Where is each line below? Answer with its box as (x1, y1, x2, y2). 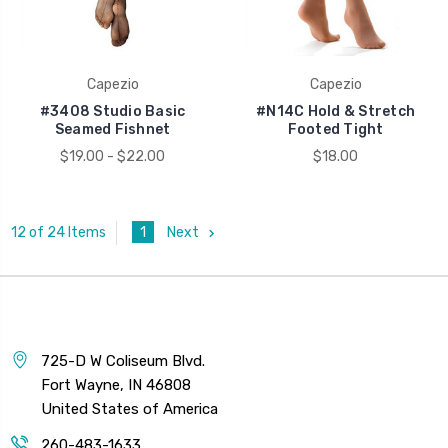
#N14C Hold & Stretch (256, 102, 415, 120)
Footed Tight (287, 120, 384, 138)
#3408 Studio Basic (39, 102, 186, 120)
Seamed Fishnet (54, 120, 171, 138)
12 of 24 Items (11, 224, 106, 242)
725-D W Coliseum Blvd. (41, 351, 205, 370)
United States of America (41, 399, 218, 418)
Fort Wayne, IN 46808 (41, 375, 191, 394)
